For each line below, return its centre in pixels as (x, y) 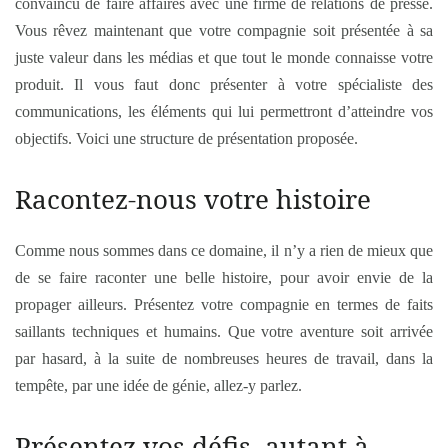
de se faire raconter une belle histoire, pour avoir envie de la (224, 277)
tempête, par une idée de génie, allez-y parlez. (158, 385)
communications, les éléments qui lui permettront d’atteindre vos (224, 111)
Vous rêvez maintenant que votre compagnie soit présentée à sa (224, 30)
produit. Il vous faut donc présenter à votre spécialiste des (224, 84)
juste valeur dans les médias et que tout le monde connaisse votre (224, 57)
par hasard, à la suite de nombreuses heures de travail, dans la (224, 358)
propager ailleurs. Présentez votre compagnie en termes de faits (224, 304)
